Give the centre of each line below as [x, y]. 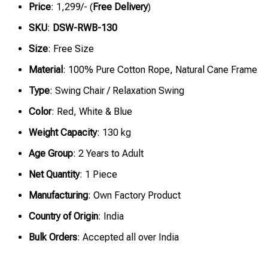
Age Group [51, 154]
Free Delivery [120, 7]
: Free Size [71, 49]
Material [46, 70]
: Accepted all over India [128, 237]
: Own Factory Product [134, 196]
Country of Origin [63, 217]
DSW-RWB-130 [85, 28]
